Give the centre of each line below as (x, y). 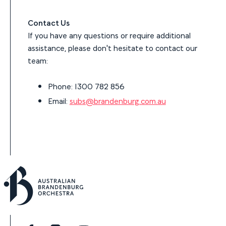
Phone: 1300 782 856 (86, 86)
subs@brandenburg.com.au (118, 100)
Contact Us (48, 22)
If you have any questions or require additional (109, 35)
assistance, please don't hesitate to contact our (112, 47)
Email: (59, 100)
